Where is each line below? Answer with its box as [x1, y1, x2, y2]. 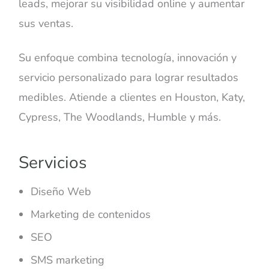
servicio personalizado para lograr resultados [19, 70, 239, 85]
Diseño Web [31, 184, 92, 199]
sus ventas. [19, 16, 77, 31]
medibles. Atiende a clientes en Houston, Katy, [19, 89, 246, 104]
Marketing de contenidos [31, 207, 151, 222]
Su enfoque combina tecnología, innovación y [19, 50, 237, 65]
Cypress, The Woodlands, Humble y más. [19, 109, 222, 124]
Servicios [19, 151, 87, 175]
